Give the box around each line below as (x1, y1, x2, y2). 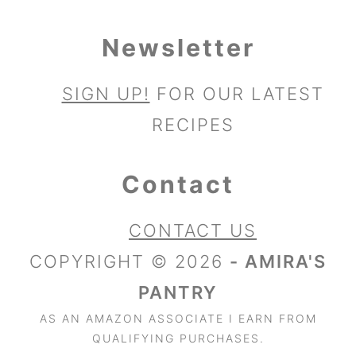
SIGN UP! (61, 83, 150, 104)
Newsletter (101, 33, 255, 62)
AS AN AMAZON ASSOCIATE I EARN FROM (39, 311, 317, 325)
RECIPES (151, 114, 234, 135)
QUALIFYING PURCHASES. (91, 331, 265, 345)
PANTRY (138, 281, 218, 303)
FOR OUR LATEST (149, 83, 324, 104)
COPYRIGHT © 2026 (29, 250, 230, 272)
